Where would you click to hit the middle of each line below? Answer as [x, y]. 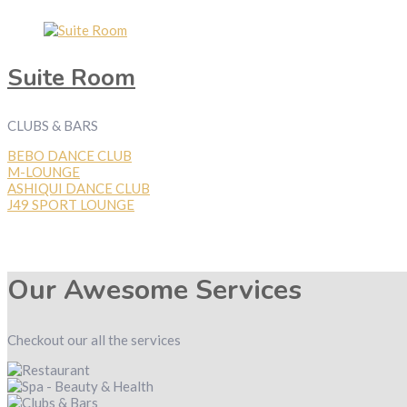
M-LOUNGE [44, 172]
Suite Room [71, 78]
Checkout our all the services [94, 340]
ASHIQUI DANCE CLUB [79, 189]
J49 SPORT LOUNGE [71, 205]
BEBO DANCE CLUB [69, 156]
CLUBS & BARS [53, 126]
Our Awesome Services [154, 291]
